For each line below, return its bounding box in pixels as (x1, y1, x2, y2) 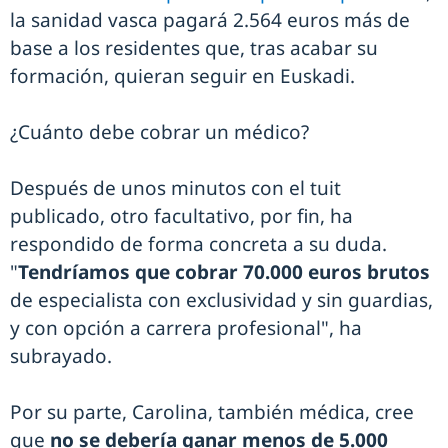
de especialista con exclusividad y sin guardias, (10, 286, 433, 313)
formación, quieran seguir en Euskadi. (10, 62, 360, 89)
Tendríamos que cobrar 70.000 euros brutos (18, 258, 430, 285)
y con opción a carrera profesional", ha (10, 314, 362, 341)
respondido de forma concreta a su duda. (10, 230, 387, 257)
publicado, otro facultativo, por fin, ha (10, 202, 353, 229)
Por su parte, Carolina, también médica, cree (10, 398, 414, 425)
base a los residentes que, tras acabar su (10, 34, 378, 61)
